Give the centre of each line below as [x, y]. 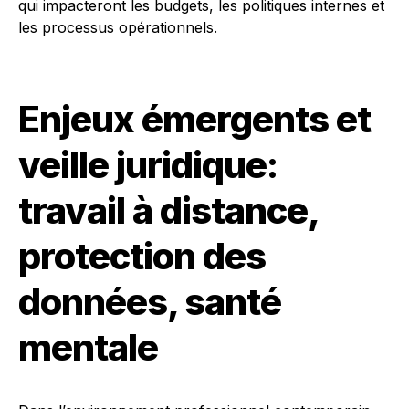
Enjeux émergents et [194, 119]
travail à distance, [168, 210]
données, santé [150, 302]
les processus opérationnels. [118, 27]
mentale [88, 347]
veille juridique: [148, 165]
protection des [142, 256]
